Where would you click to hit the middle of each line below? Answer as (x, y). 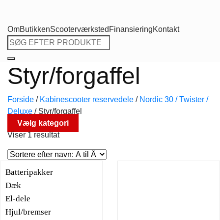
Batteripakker (29, 172)
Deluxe (20, 111)
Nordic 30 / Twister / (174, 99)
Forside (21, 99)
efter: (15, 52)
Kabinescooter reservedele (87, 99)
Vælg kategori (43, 123)
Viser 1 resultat (33, 135)
